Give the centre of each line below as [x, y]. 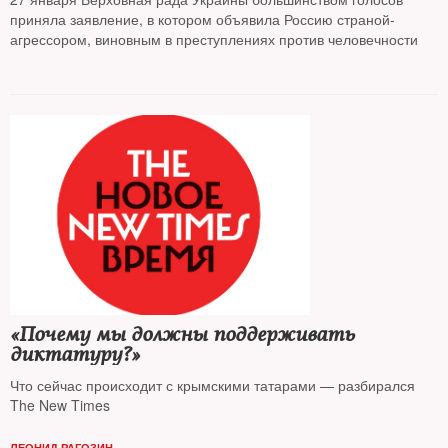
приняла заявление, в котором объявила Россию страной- [202, 19]
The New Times [60, 405]
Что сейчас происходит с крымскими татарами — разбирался [212, 385]
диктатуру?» [75, 354]
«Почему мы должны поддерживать [182, 334]
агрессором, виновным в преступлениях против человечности [214, 39]
